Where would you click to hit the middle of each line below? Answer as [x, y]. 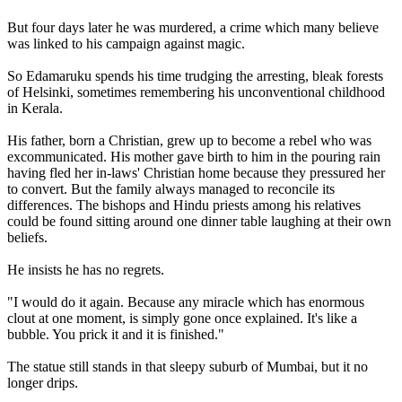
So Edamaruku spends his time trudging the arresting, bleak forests [195, 75]
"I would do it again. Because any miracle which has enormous [186, 301]
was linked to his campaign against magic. [126, 43]
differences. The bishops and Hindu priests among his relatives [184, 205]
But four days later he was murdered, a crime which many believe [193, 27]
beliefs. [27, 237]
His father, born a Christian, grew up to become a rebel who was [189, 140]
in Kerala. [35, 108]
